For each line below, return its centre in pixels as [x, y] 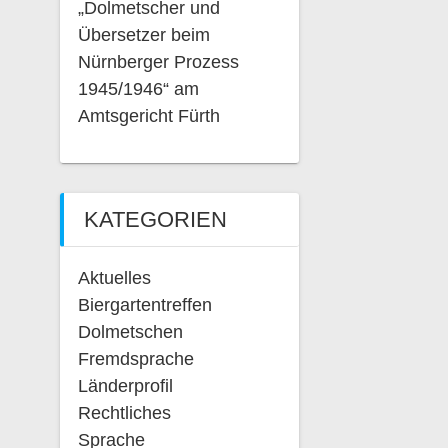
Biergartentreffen [144, 304]
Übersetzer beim [143, 34]
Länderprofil [125, 385]
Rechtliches [124, 412]
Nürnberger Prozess [158, 61]
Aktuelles [114, 277]
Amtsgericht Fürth [148, 115]
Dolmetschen [130, 331]
